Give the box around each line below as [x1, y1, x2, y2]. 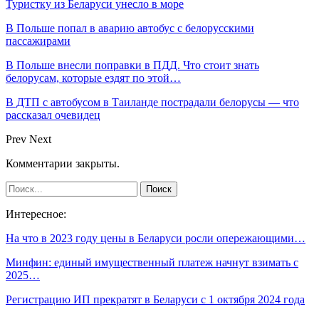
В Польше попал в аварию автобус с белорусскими [6, 21, 254, 34]
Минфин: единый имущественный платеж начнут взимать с [6, 256, 298, 268]
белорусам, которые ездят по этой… [6, 71, 181, 84]
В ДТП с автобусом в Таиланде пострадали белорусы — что [6, 95, 299, 108]
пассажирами [6, 34, 70, 47]
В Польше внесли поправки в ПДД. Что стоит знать [6, 58, 259, 71]
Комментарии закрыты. [6, 157, 120, 169]
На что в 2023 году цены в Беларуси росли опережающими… [6, 231, 305, 244]
